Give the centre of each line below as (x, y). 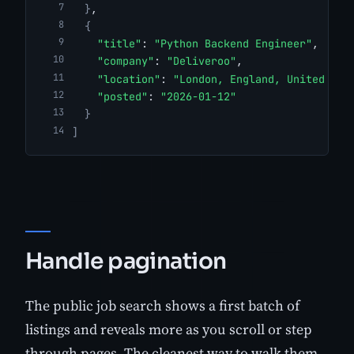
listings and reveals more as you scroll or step (169, 330)
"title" (119, 44)
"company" (126, 61)
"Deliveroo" (201, 61)
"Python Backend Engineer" (233, 44)
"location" (129, 79)
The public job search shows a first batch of (162, 306)
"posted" (122, 96)
